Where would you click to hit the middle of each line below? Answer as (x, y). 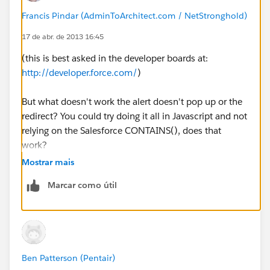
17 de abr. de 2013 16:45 (63, 36)
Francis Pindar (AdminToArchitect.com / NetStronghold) (134, 15)
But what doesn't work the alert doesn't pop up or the (132, 101)
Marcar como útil (82, 185)
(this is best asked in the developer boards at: (115, 58)
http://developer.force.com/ (80, 72)
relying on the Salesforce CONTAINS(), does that (121, 130)
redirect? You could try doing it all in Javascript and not (134, 116)
